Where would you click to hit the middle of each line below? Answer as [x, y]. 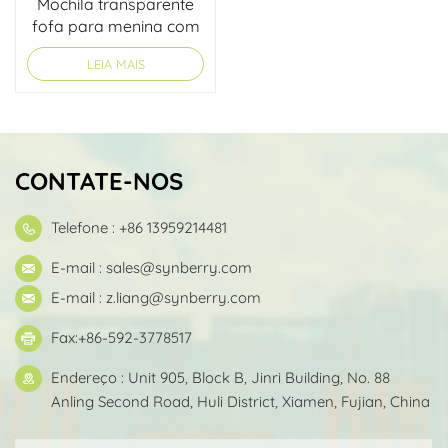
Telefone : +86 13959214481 [139, 228]
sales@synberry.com [179, 268]
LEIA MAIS [115, 64]
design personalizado [115, 48]
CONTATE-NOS [99, 181]
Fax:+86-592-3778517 [121, 338]
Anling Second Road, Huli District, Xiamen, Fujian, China [240, 402]
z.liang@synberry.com [183, 298]
